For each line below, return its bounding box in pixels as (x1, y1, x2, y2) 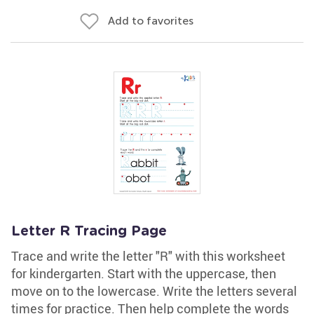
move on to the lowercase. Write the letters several (11, 282, 297, 299)
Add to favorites (108, 14, 193, 27)
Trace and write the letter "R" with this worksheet (11, 247, 285, 264)
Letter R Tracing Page (11, 224, 167, 238)
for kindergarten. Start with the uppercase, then (11, 265, 276, 282)
